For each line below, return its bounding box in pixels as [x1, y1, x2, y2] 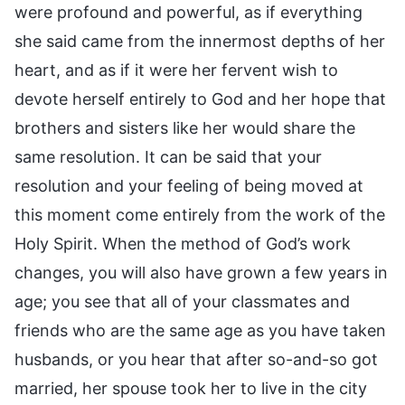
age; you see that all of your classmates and [14, 291, 350, 311]
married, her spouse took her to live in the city [14, 378, 367, 398]
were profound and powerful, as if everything [14, 2, 363, 22]
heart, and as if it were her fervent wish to [14, 60, 338, 80]
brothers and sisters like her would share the [14, 118, 355, 137]
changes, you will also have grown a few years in [14, 262, 388, 282]
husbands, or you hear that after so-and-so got [14, 349, 378, 369]
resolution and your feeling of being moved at [14, 175, 363, 195]
